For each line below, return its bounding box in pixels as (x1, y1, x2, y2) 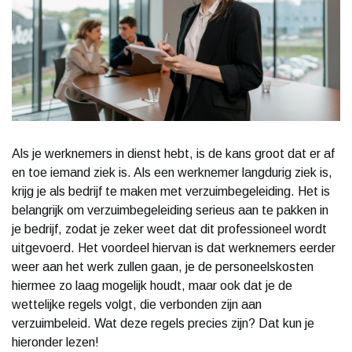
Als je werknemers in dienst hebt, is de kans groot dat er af (12, 146, 335, 160)
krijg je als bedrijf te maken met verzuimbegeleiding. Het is (12, 184, 330, 198)
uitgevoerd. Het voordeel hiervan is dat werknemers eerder (12, 240, 335, 255)
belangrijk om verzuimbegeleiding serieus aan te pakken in (12, 203, 328, 217)
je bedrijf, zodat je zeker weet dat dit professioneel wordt (12, 222, 327, 236)
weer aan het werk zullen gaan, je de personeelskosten (12, 259, 313, 273)
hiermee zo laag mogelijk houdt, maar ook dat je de (12, 278, 292, 292)
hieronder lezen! (12, 335, 99, 349)
